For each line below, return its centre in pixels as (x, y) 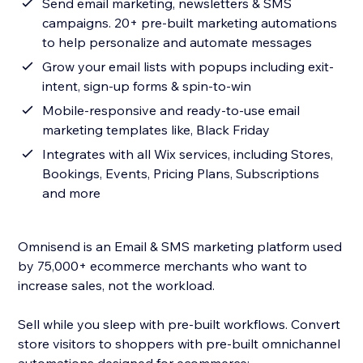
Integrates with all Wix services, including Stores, (188, 154)
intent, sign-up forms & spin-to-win (147, 86)
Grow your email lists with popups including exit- (188, 67)
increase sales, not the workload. (117, 286)
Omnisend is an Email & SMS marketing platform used (180, 247)
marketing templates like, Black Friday (156, 130)
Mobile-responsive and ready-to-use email (171, 111)
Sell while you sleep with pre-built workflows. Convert (179, 325)
